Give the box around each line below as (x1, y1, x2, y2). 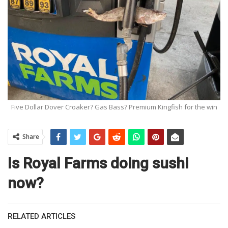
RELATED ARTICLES (8, 212, 75, 221)
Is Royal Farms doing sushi (8, 154, 188, 173)
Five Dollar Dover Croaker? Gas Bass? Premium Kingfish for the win (11, 102, 217, 112)
